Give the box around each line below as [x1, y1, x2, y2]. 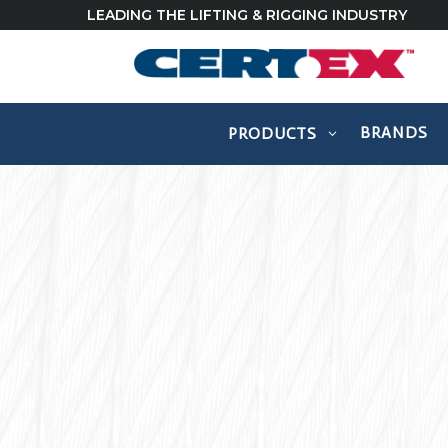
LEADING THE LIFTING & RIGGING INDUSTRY [87, 6, 407, 24]
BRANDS [360, 123, 428, 143]
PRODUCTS [228, 124, 317, 144]
